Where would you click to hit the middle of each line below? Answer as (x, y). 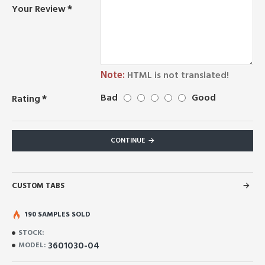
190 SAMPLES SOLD (57, 214)
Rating (26, 98)
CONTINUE (127, 140)
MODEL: (32, 245)
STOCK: (31, 232)
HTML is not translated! (177, 75)
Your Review (39, 9)
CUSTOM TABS (38, 185)
